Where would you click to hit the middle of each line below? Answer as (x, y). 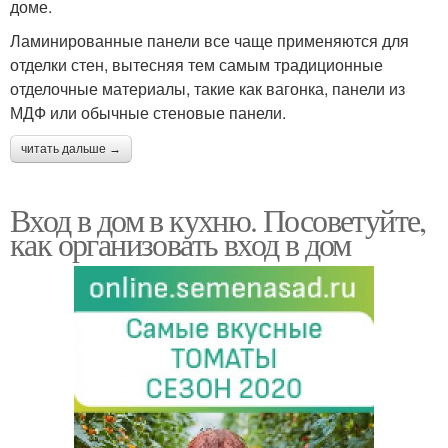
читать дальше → (71, 149)
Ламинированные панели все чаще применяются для (209, 41)
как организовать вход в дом (180, 244)
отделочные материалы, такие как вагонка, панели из (207, 89)
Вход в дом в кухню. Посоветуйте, (218, 220)
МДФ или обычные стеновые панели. (148, 113)
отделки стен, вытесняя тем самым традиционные (196, 65)
